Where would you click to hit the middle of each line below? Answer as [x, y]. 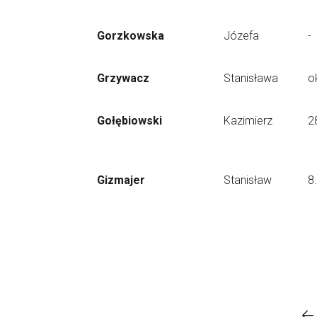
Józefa [241, 36]
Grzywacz [123, 78]
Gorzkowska [131, 36]
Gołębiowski [129, 121]
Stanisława [251, 78]
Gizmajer [121, 180]
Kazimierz [248, 121]
